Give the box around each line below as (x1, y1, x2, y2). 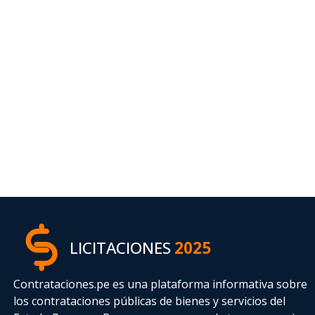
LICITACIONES (70, 236, 172, 259)
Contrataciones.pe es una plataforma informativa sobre (13, 276, 308, 292)
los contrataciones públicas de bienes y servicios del (13, 293, 286, 309)
